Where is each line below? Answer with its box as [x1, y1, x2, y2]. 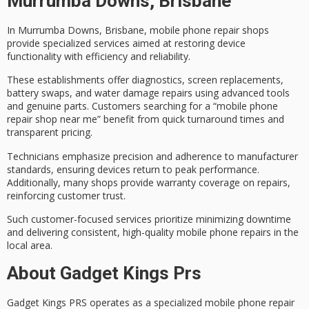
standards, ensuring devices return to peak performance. [7, 162, 259, 176]
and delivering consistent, [7, 225, 123, 239]
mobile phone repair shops [150, 23, 269, 37]
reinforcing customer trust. [7, 188, 126, 202]
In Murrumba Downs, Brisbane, [7, 23, 150, 37]
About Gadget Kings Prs [7, 263, 201, 284]
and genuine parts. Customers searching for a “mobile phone [7, 99, 278, 113]
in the [271, 225, 299, 239]
